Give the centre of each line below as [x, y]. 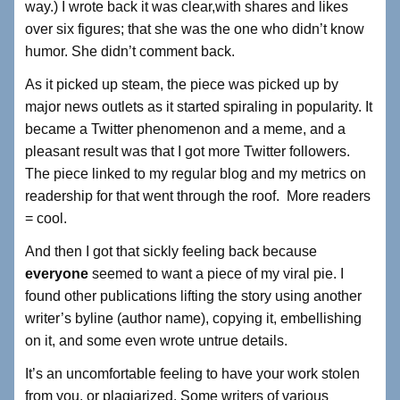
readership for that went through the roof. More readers [198, 196]
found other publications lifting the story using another [193, 296]
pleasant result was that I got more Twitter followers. [187, 152]
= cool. [46, 219]
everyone [58, 274]
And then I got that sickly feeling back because [171, 252]
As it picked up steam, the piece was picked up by [182, 85]
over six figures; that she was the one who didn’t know [195, 29]
